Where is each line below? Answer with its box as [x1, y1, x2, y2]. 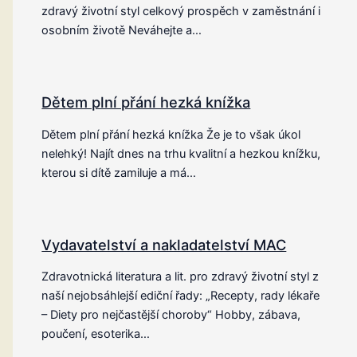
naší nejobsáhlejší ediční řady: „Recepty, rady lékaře [41, 288, 320, 304]
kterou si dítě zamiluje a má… [41, 165, 197, 180]
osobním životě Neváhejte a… [41, 23, 202, 38]
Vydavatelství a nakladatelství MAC [41, 235, 287, 253]
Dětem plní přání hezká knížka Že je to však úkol [41, 127, 301, 142]
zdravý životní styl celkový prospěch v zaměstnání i [41, 4, 321, 19]
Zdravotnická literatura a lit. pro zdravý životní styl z [41, 269, 320, 284]
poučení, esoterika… [41, 327, 151, 342]
